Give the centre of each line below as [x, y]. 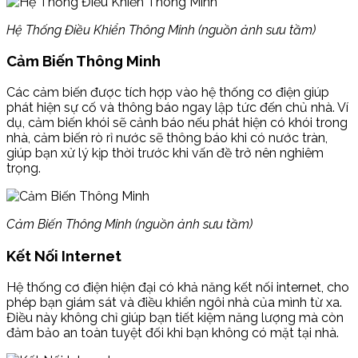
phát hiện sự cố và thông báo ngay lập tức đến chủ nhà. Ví [177, 108]
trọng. [24, 169]
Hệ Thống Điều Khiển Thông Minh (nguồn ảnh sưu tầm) [161, 30]
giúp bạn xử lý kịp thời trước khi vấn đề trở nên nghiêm [165, 153]
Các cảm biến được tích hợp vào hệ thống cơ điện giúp [168, 93]
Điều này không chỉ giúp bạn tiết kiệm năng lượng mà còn [175, 317]
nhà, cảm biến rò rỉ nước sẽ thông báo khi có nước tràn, [167, 138]
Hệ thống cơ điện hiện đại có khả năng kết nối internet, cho [178, 287]
